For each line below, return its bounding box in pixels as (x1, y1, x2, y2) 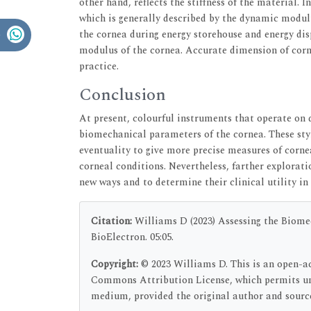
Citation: (91, 214, 132, 229)
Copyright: (91, 257, 141, 272)
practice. (79, 59, 119, 74)
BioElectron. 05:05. (91, 230, 174, 245)
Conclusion (79, 83, 166, 108)
